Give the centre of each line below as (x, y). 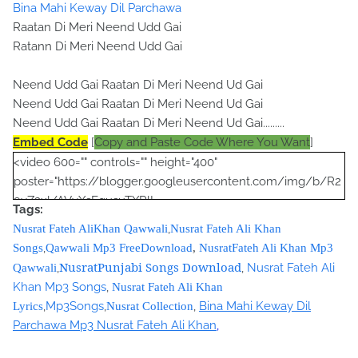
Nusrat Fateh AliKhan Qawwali (90, 229)
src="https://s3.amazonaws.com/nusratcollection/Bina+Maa (177, 316)
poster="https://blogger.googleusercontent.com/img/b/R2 (177, 182)
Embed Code (50, 143)
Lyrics (28, 306)
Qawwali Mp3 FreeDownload (119, 248)
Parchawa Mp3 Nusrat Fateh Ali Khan (115, 326)
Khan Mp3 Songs (60, 287)
